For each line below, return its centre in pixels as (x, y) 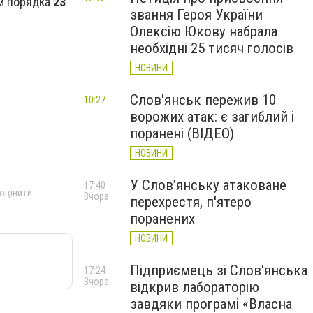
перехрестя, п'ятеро (191, 202)
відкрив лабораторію (195, 287)
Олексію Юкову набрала (204, 31)
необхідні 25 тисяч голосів (212, 48)
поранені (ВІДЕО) (182, 133)
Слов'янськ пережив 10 (203, 100)
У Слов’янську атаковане (208, 185)
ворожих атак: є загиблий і (212, 117)
